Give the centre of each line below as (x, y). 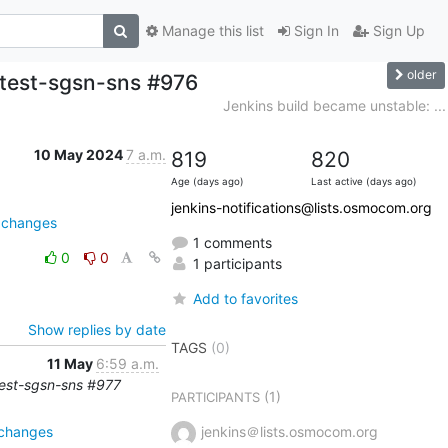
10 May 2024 (79, 154)
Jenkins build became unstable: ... (334, 105)
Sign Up (396, 31)
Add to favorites (245, 298)
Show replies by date (96, 329)
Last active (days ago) (363, 181)
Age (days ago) (207, 181)
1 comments (230, 242)
